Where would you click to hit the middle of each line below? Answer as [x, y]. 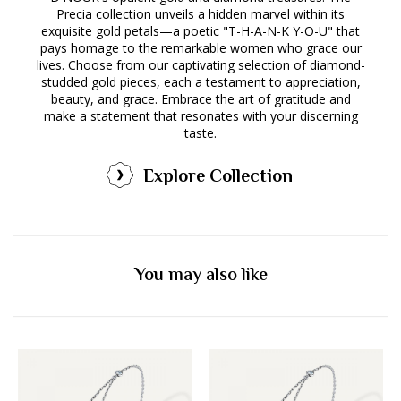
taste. [200, 132]
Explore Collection [218, 177]
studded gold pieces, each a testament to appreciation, [200, 81]
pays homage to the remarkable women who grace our [200, 47]
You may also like [200, 276]
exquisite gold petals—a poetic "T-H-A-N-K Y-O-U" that [200, 30]
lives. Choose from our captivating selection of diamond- [200, 64]
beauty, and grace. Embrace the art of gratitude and [200, 98]
